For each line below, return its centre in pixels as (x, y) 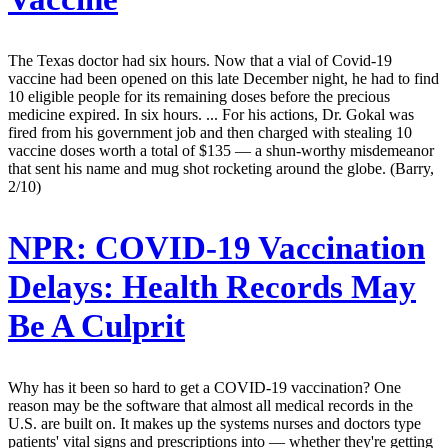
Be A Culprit (96, 325)
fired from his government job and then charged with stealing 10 (210, 132)
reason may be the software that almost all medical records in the (210, 405)
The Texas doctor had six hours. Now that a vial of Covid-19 (200, 60)
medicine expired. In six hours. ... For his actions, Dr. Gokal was (211, 114)
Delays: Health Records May (212, 286)
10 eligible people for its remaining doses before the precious (199, 96)
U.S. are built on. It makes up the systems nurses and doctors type (214, 423)
